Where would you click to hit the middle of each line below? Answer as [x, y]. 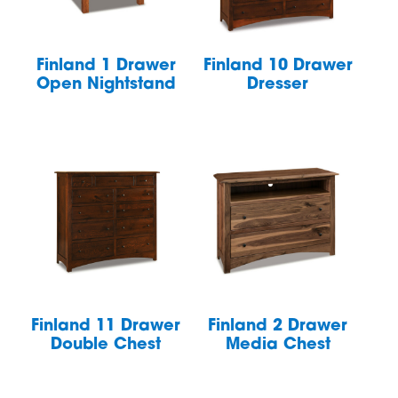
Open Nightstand [106, 84]
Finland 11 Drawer [106, 326]
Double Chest [106, 345]
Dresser [278, 84]
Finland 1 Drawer [106, 66]
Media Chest [278, 345]
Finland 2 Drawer [278, 326]
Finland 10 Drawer [278, 66]
